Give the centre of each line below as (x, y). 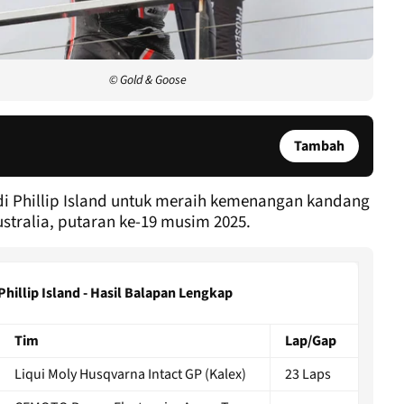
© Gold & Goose (148, 80)
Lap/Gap (311, 340)
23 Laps (308, 374)
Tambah (319, 146)
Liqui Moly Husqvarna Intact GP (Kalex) (130, 374)
